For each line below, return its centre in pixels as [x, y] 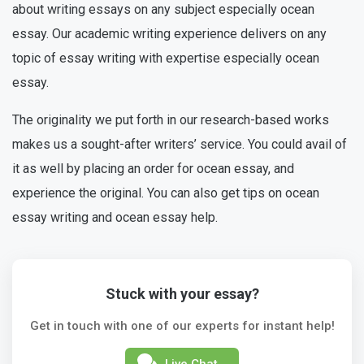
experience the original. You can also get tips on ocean [166, 193]
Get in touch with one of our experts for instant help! [182, 325]
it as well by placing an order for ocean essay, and [153, 168]
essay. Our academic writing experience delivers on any [169, 33]
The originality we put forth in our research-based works [171, 119]
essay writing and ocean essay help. [115, 217]
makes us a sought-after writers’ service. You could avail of [180, 144]
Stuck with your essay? [182, 293]
